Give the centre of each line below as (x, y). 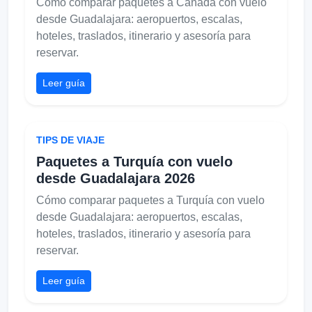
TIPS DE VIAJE (70, 140)
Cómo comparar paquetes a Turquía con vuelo (150, 200)
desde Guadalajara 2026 (116, 178)
